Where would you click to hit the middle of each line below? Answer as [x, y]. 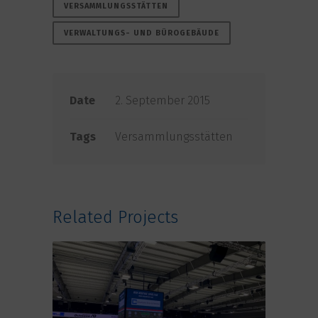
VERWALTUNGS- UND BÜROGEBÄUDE [142, 33]
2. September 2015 [163, 101]
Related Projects [115, 218]
